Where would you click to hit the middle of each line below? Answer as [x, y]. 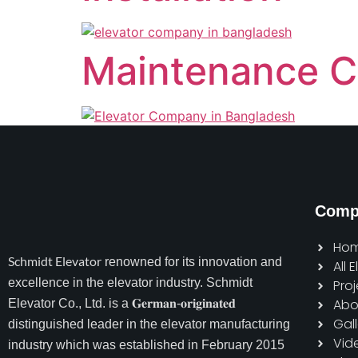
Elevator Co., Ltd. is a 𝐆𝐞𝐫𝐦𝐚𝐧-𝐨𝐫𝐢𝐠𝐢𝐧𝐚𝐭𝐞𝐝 [122, 303]
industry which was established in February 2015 [146, 345]
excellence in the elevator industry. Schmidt [130, 282]
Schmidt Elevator [55, 261]
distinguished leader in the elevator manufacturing [149, 324]
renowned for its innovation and [192, 262]
